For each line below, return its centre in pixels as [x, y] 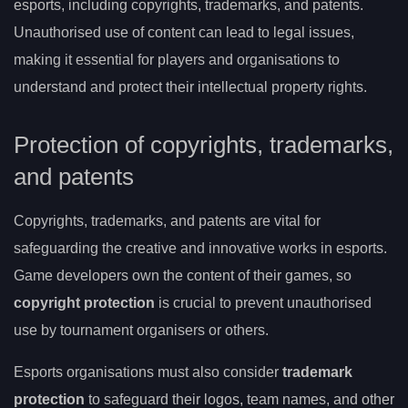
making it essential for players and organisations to [177, 60]
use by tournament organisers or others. [141, 330]
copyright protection [84, 302]
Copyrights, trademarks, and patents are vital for [167, 220]
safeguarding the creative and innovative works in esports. [200, 248]
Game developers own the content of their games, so [183, 275]
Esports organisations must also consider [148, 372]
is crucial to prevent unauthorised [263, 302]
